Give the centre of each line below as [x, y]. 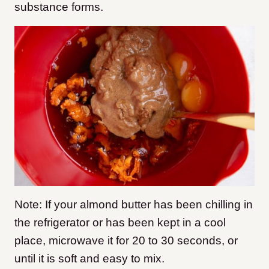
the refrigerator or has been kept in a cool [120, 223]
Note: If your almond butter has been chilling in [134, 205]
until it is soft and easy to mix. [89, 259]
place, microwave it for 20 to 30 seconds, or [126, 241]
